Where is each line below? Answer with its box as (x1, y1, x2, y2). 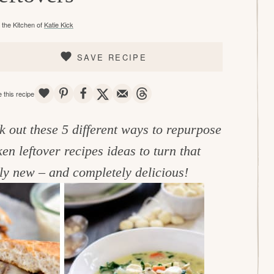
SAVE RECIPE (77, 51, 147, 63)
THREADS (152, 84, 224, 102)
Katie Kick (44, 20, 73, 29)
